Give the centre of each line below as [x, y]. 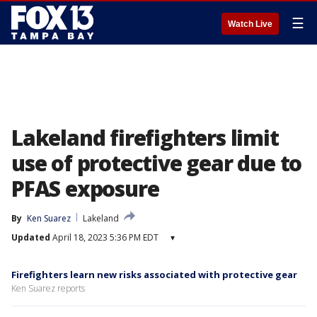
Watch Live [250, 24]
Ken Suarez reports [48, 288]
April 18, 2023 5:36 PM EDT [104, 237]
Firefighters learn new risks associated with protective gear [154, 275]
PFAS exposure [85, 189]
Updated [31, 237]
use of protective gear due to [157, 163]
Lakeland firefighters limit [145, 138]
